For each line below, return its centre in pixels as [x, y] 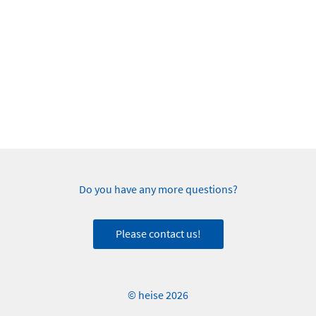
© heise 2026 [158, 296]
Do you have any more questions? [158, 189]
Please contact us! [158, 235]
